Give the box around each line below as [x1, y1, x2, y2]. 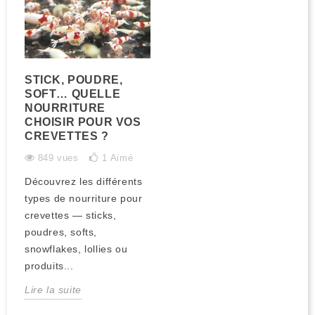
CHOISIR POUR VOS [25, 115, 141, 128]
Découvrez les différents [25, 175, 143, 187]
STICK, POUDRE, [25, 73, 123, 86]
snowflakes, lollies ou [25, 243, 128, 255]
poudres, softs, [25, 226, 97, 238]
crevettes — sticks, [25, 209, 117, 221]
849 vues [37, 152, 79, 163]
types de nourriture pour [25, 192, 143, 204]
